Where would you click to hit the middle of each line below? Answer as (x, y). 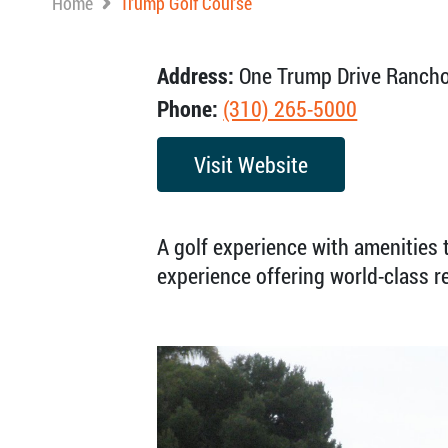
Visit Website (251, 164)
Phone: (188, 108)
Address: (196, 75)
